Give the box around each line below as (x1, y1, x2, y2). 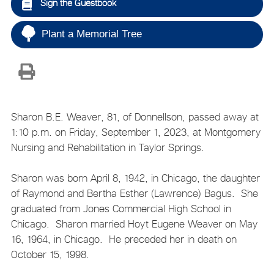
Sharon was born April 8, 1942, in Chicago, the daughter (10, 172, 260, 185)
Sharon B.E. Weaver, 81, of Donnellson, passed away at (10, 110, 259, 123)
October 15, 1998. (10, 248, 89, 261)
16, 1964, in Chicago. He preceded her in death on (10, 233, 237, 246)
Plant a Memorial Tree (41, 28, 142, 40)
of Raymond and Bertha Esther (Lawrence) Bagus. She (10, 187, 258, 200)
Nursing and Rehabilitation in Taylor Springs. (10, 141, 204, 154)
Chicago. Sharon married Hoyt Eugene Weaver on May (10, 218, 257, 231)
